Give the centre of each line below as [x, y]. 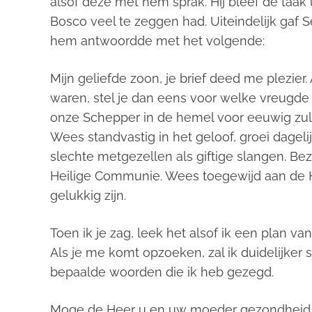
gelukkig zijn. [88, 195]
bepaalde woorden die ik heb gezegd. [162, 272]
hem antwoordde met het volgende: [157, 41]
